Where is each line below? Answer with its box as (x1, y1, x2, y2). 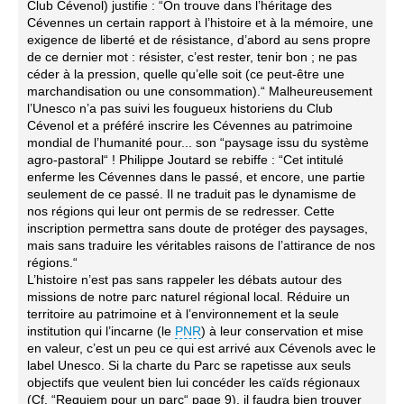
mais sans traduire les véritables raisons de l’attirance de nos (27, 237, 375, 252)
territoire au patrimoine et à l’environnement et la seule (27, 306, 339, 321)
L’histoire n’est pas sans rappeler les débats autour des (27, 271, 342, 287)
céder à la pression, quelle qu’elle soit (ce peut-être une (27, 66, 344, 81)
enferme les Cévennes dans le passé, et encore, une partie (27, 169, 365, 184)
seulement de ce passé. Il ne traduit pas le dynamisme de (27, 186, 356, 201)
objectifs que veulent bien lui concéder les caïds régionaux (27, 374, 360, 390)
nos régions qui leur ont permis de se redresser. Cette (27, 203, 335, 218)
